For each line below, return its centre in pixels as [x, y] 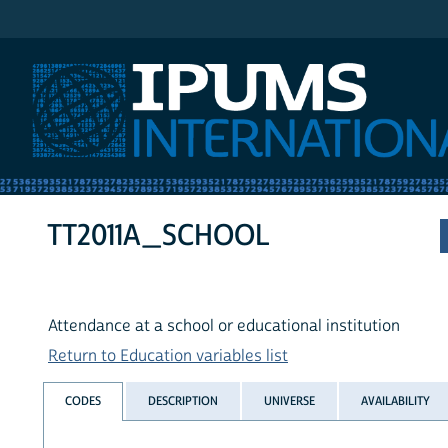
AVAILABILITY [396, 400]
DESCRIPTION [182, 400]
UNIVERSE [289, 400]
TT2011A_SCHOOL [159, 236]
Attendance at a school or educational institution [224, 326]
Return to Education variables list [168, 356]
